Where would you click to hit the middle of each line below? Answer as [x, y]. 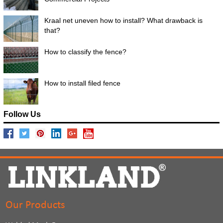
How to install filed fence [82, 83]
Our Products [36, 206]
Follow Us [22, 114]
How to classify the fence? [85, 52]
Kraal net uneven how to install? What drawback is [123, 21]
